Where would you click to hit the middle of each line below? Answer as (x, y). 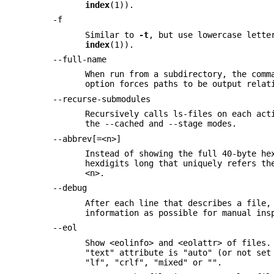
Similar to (112, 35)
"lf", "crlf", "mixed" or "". (154, 262)
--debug (70, 188)
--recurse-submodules (102, 99)
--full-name (80, 60)
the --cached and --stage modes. (161, 124)
